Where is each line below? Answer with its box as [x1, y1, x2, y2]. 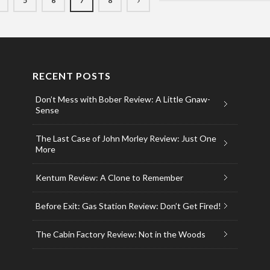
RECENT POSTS [32, 69, 111, 81]
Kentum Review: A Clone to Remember [35, 172, 183, 183]
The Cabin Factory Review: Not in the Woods [35, 228, 206, 239]
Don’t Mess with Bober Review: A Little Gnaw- [35, 93, 210, 104]
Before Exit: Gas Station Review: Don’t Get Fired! [35, 200, 221, 211]
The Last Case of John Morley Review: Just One [35, 133, 216, 143]
